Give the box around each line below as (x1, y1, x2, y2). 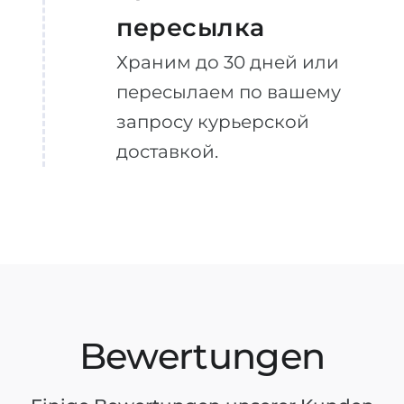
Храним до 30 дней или (116, 51, 339, 73)
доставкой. (116, 141, 218, 162)
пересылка (116, 13, 265, 42)
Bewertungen (78, 334, 326, 378)
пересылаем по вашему (116, 81, 341, 103)
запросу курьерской (116, 111, 309, 133)
